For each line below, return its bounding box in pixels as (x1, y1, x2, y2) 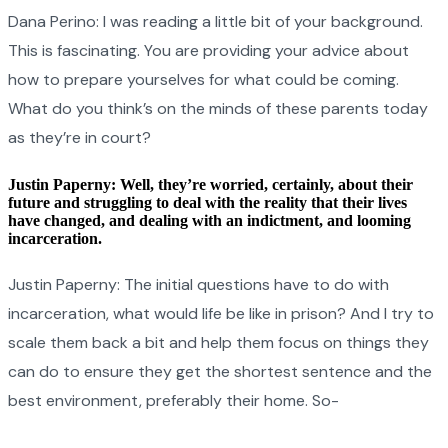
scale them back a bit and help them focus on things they (8, 331, 429, 353)
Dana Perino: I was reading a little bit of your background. (8, 11, 423, 33)
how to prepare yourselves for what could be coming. (8, 69, 399, 91)
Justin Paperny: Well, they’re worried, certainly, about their (8, 176, 413, 194)
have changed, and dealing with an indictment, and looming (8, 212, 411, 230)
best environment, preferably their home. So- (8, 389, 339, 411)
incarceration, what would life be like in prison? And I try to (8, 302, 434, 324)
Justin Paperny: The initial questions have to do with (8, 273, 389, 295)
